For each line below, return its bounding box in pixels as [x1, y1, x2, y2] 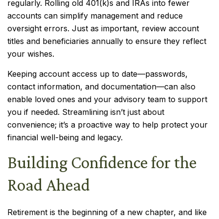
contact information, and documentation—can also [7, 82, 196, 91]
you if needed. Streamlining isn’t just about [7, 107, 164, 117]
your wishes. [7, 49, 54, 59]
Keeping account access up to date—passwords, [7, 69, 188, 79]
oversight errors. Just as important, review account [7, 23, 199, 33]
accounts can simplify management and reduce [7, 11, 183, 21]
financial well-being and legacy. [7, 132, 123, 142]
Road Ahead [7, 175, 90, 195]
